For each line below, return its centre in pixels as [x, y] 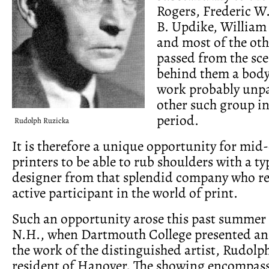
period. [178, 120]
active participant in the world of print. [125, 192]
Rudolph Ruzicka [42, 120]
